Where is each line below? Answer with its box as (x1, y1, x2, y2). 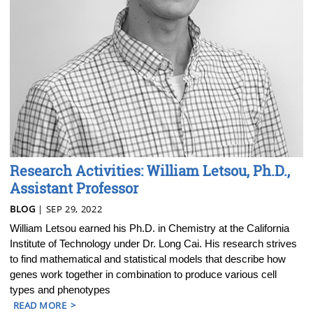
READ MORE (13, 298, 67, 312)
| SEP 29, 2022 (35, 202, 103, 215)
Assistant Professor (10, 178, 138, 197)
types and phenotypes (10, 283, 110, 296)
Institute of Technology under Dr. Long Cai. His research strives (10, 237, 297, 249)
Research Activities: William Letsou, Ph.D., (10, 161, 290, 180)
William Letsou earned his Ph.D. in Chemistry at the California (10, 221, 289, 234)
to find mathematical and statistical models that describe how (10, 252, 286, 265)
